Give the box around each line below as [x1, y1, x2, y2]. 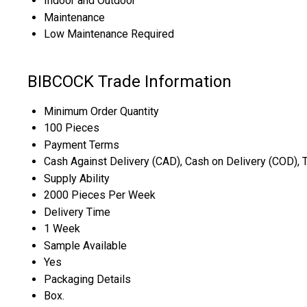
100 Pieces [44, 121, 99, 134]
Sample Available [44, 238, 127, 252]
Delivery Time [44, 205, 110, 219]
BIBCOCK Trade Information [27, 71, 232, 91]
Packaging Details [44, 272, 131, 286]
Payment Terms [44, 138, 119, 151]
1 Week [44, 221, 80, 235]
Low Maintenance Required [44, 27, 174, 40]
